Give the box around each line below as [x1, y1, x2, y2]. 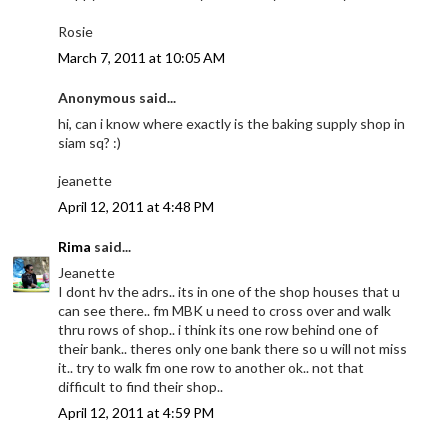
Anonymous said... [58, 88, 177, 106]
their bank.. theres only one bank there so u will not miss [58, 339, 408, 357]
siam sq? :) [58, 133, 122, 151]
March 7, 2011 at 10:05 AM [58, 48, 226, 66]
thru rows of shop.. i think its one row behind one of [58, 320, 379, 338]
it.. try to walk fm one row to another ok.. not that [58, 358, 365, 376]
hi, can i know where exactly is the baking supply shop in [58, 114, 406, 132]
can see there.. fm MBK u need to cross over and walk [58, 301, 392, 319]
